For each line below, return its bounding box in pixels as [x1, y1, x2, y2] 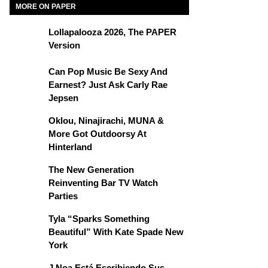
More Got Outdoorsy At [48, 129, 147, 139]
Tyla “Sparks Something [48, 214, 150, 224]
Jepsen [48, 93, 78, 103]
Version [48, 40, 80, 50]
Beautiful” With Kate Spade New [48, 227, 184, 237]
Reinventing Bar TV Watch [48, 178, 158, 188]
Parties [48, 191, 78, 201]
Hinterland [48, 142, 92, 152]
